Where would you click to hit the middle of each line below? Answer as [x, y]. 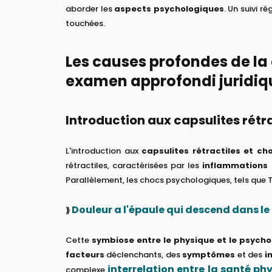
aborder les [90, 8]
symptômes [209, 254]
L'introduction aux [104, 151]
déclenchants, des [144, 254]
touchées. [85, 23]
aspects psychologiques [169, 8]
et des [250, 254]
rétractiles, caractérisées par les [134, 165]
